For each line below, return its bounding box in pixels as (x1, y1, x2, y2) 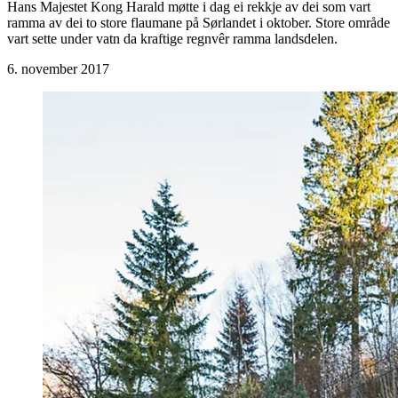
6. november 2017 (7, 60, 109, 76)
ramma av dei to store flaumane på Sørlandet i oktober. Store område (7, 14, 390, 30)
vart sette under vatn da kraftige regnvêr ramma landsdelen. (7, 30, 338, 46)
